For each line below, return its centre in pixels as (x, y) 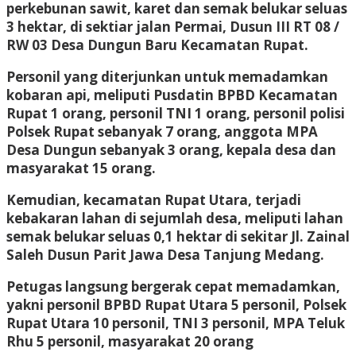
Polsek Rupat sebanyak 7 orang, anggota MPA (162, 131)
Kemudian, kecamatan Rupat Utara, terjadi (154, 199)
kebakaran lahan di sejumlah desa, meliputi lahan (175, 218)
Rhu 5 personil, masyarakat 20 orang (130, 341)
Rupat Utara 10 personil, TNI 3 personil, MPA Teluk (176, 323)
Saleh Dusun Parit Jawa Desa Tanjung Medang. (165, 254)
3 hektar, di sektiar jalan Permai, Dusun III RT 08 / (173, 26)
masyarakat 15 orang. (81, 168)
